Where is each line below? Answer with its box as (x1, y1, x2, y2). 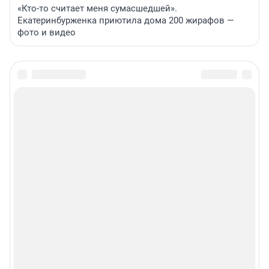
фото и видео (17, 26, 76, 38)
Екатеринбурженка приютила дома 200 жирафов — (17, 14, 234, 26)
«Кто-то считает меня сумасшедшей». (17, 2, 177, 14)
